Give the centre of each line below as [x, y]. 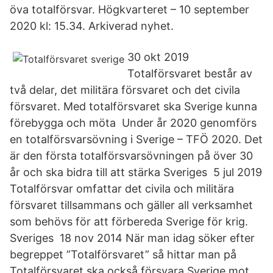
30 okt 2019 [158, 57]
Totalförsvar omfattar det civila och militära [122, 189]
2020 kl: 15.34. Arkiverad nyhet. [92, 26]
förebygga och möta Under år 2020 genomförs [133, 123]
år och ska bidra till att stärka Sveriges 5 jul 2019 [136, 172]
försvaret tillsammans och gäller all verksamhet [131, 205]
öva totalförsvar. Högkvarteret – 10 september [129, 9]
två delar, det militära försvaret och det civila [125, 90]
